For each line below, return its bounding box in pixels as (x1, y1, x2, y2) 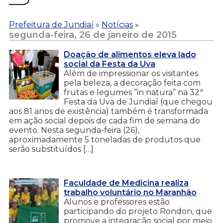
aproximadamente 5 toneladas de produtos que (9, 134, 201, 144)
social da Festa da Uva (64, 59, 155, 69)
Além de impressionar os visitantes (64, 68, 198, 78)
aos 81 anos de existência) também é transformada (9, 106, 208, 116)
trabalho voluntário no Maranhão (64, 187, 197, 197)
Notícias (102, 19, 133, 29)
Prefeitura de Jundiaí (9, 19, 94, 29)
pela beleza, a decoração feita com (64, 78, 201, 88)
